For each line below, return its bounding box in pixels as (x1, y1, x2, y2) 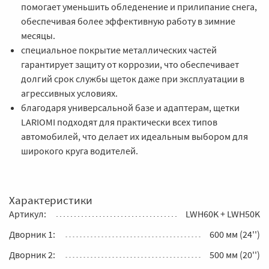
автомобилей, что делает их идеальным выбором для (21, 130, 248, 142)
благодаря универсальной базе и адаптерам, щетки (21, 101, 240, 113)
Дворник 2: (9, 248, 55, 261)
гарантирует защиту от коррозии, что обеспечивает (21, 58, 239, 70)
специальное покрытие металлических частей (21, 43, 217, 56)
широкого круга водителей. (21, 144, 138, 157)
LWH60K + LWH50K (186, 207, 260, 220)
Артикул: (9, 207, 46, 220)
